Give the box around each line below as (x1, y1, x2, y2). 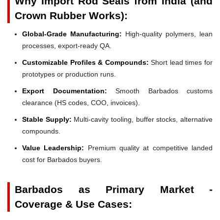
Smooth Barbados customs (107, 86, 213, 95)
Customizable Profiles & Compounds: (22, 58, 149, 66)
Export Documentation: (22, 86, 107, 95)
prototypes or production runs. (22, 70, 116, 78)
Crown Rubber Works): (15, 9, 128, 21)
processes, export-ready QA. (22, 41, 111, 50)
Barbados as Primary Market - (15, 183, 213, 195)
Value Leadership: (22, 143, 84, 152)
